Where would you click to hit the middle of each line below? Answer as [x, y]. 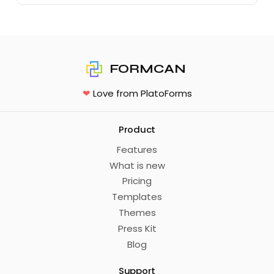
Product [137, 129]
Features [137, 149]
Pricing [137, 181]
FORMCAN [148, 69]
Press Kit [137, 229]
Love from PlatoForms [142, 93]
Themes [137, 213]
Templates [137, 197]
